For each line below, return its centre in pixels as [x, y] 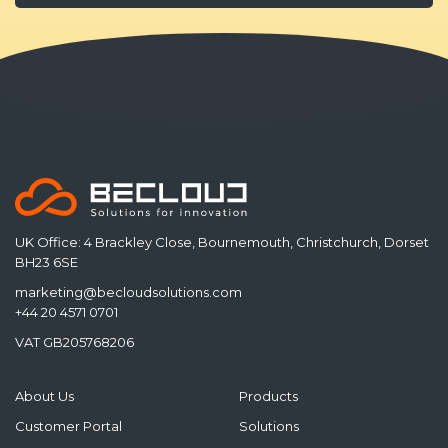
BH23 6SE [46, 262]
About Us [44, 396]
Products [268, 396]
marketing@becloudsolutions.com [128, 292]
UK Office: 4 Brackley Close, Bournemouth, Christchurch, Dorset [222, 242]
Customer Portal [68, 426]
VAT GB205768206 [74, 342]
